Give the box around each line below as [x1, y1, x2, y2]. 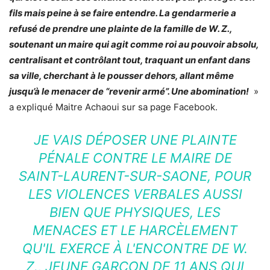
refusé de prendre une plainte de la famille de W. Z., [9, 22, 232, 34]
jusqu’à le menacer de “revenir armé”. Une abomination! [9, 85, 249, 97]
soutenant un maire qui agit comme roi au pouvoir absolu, [9, 38, 259, 50]
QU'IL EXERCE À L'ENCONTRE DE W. [22, 240, 248, 256]
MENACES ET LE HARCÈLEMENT [33, 222, 237, 238]
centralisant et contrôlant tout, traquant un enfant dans [9, 54, 250, 66]
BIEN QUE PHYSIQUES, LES [49, 204, 221, 220]
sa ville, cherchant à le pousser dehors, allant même [9, 69, 234, 81]
